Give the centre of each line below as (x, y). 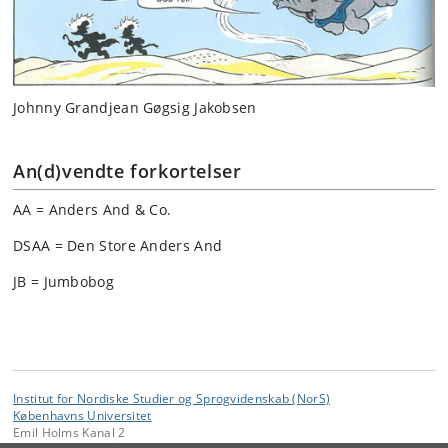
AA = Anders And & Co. (92, 209)
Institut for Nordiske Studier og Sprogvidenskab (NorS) (172, 398)
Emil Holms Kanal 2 (69, 432)
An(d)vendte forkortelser (127, 170)
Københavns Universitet (82, 415)
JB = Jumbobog (63, 281)
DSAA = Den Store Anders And (118, 245)
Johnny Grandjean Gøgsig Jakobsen (135, 107)
